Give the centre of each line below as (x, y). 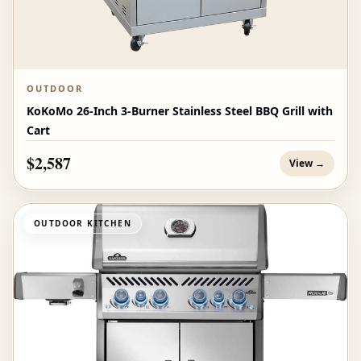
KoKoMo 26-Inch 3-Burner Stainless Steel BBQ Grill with (180, 111)
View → (307, 164)
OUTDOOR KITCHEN (83, 224)
